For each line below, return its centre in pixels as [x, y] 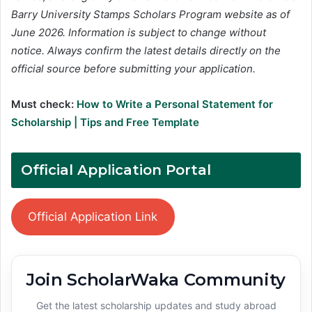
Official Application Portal [116, 170]
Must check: [44, 104]
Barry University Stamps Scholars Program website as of [150, 15]
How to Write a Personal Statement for [175, 104]
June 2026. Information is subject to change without [139, 33]
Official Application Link [93, 217]
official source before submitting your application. [133, 69]
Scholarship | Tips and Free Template [105, 123]
